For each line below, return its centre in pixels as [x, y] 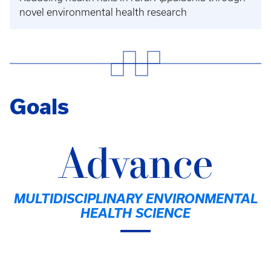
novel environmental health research [103, 12]
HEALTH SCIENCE [135, 213]
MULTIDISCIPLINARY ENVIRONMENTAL [135, 198]
